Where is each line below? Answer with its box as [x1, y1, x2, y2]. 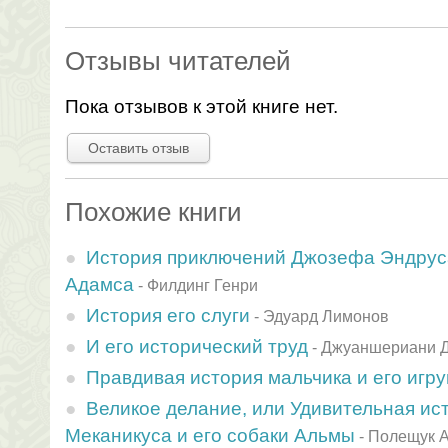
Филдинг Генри [147, 276, 258, 294]
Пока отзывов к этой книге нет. [65, 95, 338, 117]
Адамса [65, 273, 134, 295]
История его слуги [86, 304, 250, 326]
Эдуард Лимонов [263, 307, 389, 325]
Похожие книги [65, 198, 242, 226]
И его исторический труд [86, 335, 308, 357]
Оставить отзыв [88, 140, 189, 156]
